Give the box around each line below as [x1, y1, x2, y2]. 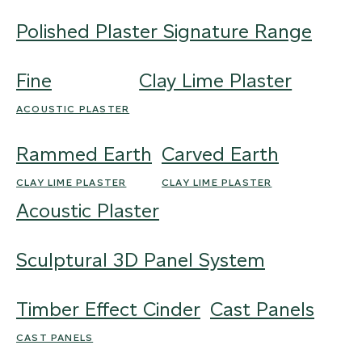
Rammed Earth [16, 142, 152, 166]
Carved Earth [162, 142, 279, 166]
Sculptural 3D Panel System [16, 248, 265, 271]
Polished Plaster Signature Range [16, 19, 312, 43]
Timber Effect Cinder [16, 297, 200, 321]
